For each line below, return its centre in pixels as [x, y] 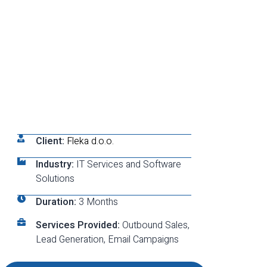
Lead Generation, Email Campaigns [107, 240]
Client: [51, 142]
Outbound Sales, [156, 226]
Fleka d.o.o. [90, 142]
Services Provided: [79, 226]
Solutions [55, 179]
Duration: [57, 202]
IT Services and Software [128, 165]
